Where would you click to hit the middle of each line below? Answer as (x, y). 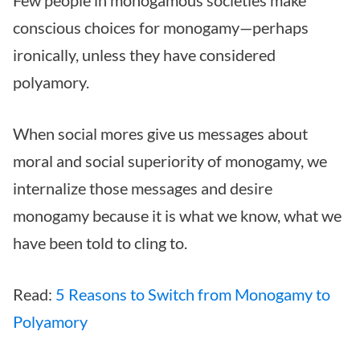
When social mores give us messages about (160, 134)
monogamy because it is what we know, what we (177, 216)
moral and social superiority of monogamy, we (170, 161)
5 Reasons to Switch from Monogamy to (193, 295)
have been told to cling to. (100, 243)
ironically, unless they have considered (144, 55)
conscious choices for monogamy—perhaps (161, 28)
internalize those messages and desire (143, 188)
